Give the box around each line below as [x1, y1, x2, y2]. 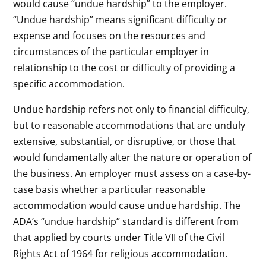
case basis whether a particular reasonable [13, 182, 206, 196]
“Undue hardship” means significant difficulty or [13, 12, 228, 26]
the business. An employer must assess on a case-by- [13, 166, 251, 180]
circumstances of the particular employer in [13, 45, 210, 58]
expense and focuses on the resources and [13, 28, 206, 42]
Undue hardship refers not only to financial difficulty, [13, 102, 250, 116]
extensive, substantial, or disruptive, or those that [13, 134, 236, 148]
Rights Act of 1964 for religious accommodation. [13, 246, 228, 260]
